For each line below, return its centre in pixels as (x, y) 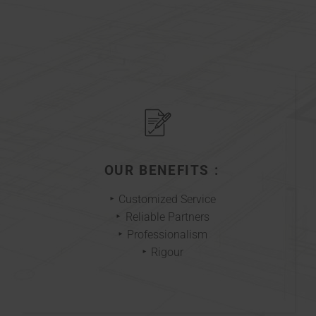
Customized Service (167, 200)
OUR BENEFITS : (162, 171)
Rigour (167, 253)
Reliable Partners (167, 217)
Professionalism (167, 235)
